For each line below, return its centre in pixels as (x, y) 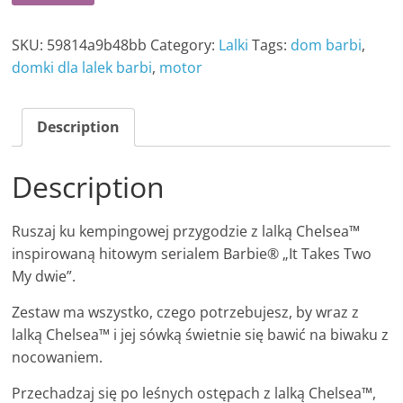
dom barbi (327, 45)
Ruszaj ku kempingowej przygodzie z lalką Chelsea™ (186, 232)
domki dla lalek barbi (82, 68)
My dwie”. (44, 277)
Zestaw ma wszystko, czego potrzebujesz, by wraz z (186, 313)
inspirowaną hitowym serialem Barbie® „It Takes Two (192, 254)
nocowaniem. (58, 358)
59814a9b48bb (97, 45)
